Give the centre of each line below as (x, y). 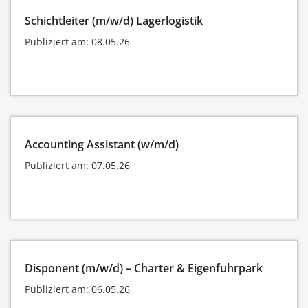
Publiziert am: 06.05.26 (77, 289)
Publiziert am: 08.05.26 (77, 41)
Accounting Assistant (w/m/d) (102, 144)
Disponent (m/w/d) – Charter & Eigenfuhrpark (144, 268)
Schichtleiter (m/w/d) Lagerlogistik (114, 20)
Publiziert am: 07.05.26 (77, 165)
